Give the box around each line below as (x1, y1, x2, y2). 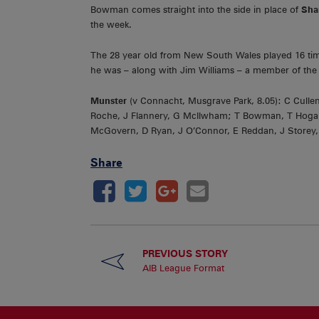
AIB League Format (142, 262, 224, 273)
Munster (90, 95, 127, 106)
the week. (90, 19, 132, 31)
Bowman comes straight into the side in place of (90, 4, 301, 16)
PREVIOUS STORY (142, 246, 228, 259)
